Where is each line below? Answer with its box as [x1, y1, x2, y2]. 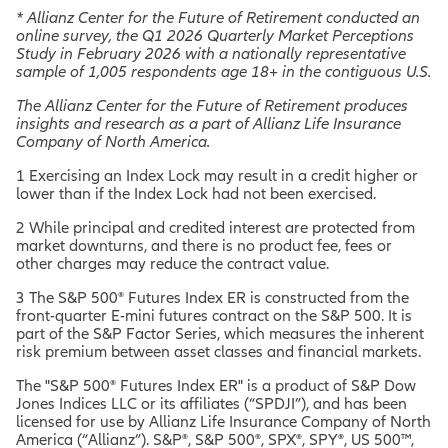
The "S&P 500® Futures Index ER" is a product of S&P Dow [16, 376, 416, 394]
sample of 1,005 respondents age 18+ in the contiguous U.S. [16, 62, 431, 80]
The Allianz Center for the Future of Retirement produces [16, 96, 408, 114]
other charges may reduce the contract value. [16, 254, 329, 272]
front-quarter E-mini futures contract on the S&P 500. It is [16, 306, 412, 324]
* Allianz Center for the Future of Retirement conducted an [16, 8, 420, 26]
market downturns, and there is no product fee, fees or [16, 236, 392, 254]
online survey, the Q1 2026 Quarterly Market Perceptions [16, 26, 414, 44]
